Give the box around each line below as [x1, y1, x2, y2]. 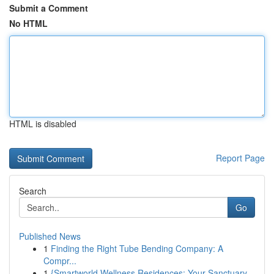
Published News [19, 230, 81, 242]
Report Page [216, 152, 265, 164]
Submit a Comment [9, 2, 88, 14]
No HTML [9, 17, 48, 29]
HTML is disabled [9, 117, 76, 130]
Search [19, 185, 46, 197]
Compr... [43, 254, 76, 267]
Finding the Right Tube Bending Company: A [51, 242, 223, 254]
